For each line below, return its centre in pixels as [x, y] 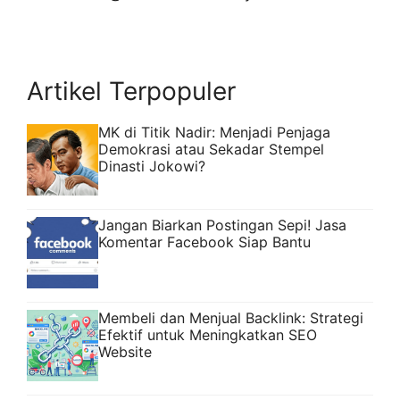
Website [125, 352]
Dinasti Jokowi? [152, 167]
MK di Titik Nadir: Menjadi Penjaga [214, 133]
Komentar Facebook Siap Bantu [204, 242]
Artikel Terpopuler [131, 92]
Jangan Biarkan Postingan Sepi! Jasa [222, 225]
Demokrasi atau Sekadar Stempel [211, 150]
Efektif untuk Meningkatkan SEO [208, 335]
